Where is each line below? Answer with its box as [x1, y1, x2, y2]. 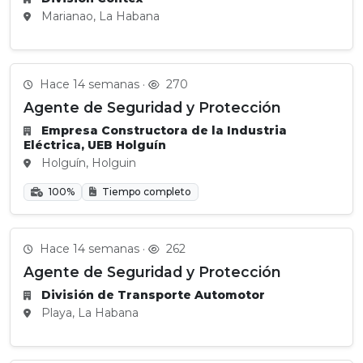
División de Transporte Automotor [41, 288, 265, 302]
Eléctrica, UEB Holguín [23, 138, 166, 152]
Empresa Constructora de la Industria [41, 123, 287, 138]
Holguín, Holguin [38, 156, 136, 170]
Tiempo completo [100, 186, 191, 198]
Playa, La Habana [38, 305, 139, 320]
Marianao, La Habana [38, 9, 160, 23]
